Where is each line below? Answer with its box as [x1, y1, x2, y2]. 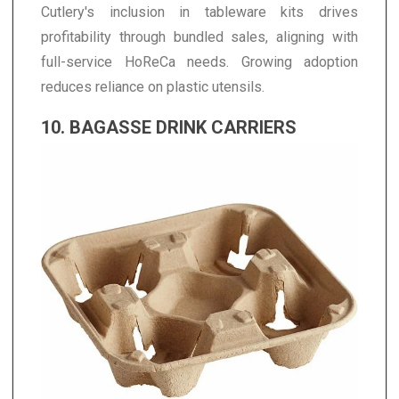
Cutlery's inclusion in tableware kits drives [41, 3, 358, 20]
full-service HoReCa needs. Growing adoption [41, 53, 358, 70]
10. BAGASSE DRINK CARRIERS [41, 116, 297, 138]
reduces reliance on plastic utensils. [41, 77, 265, 95]
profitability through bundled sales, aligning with [41, 28, 358, 45]
